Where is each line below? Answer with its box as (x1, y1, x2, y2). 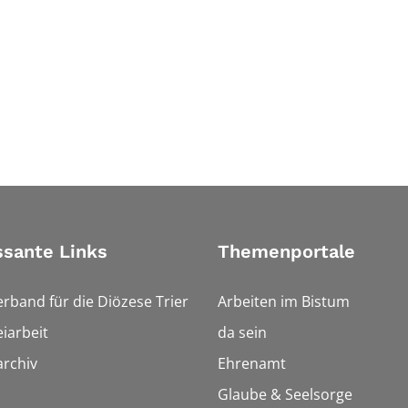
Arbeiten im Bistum (218, 291, 350, 311)
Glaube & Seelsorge (218, 383, 352, 404)
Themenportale (218, 240, 355, 262)
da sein (218, 321, 267, 342)
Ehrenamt (218, 352, 286, 373)
